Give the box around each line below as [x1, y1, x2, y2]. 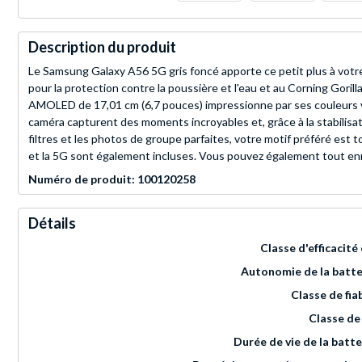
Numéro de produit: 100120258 [28, 172, 196, 187]
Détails [28, 214, 76, 233]
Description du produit [28, 38, 176, 57]
